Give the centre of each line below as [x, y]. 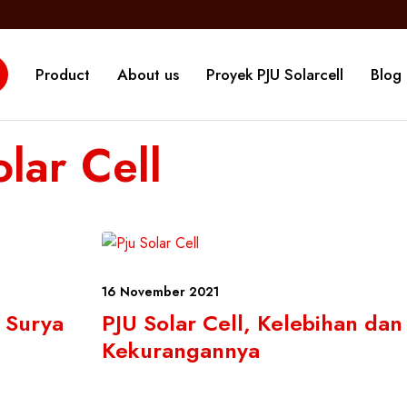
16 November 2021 [160, 292]
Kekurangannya [181, 350]
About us [148, 74]
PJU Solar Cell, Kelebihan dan [252, 323]
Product [63, 74]
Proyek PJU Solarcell [275, 74]
